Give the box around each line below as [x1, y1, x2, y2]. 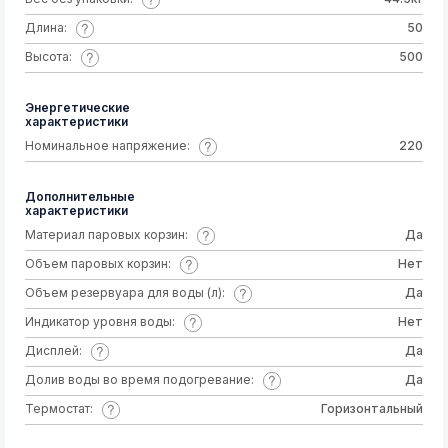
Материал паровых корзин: [25, 227, 188, 242]
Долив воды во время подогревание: [25, 372, 254, 387]
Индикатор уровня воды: [25, 314, 175, 329]
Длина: [25, 20, 67, 35]
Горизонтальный [321, 401, 423, 416]
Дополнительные [25, 189, 135, 204]
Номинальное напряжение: [25, 138, 190, 153]
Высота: [25, 49, 72, 64]
